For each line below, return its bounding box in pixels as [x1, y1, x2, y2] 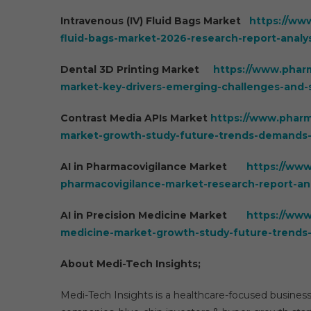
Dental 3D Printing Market [60, 63, 213, 76]
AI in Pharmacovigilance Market [60, 160, 246, 173]
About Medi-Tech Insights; [60, 258, 201, 270]
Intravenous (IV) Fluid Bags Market [60, 15, 249, 27]
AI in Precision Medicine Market [60, 209, 246, 221]
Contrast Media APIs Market [60, 112, 210, 124]
